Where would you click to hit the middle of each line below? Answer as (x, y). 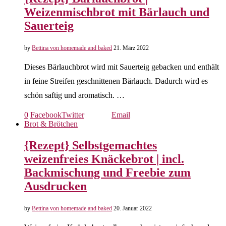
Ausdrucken (55, 186)
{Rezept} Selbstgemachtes (91, 146)
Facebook (46, 115)
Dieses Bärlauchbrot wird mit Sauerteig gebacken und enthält (122, 67)
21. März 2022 (131, 48)
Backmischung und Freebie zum (107, 173)
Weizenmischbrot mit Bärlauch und (117, 12)
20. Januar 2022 (133, 208)
